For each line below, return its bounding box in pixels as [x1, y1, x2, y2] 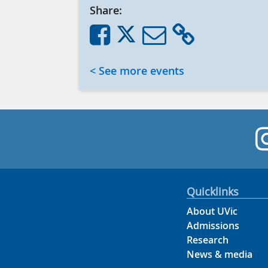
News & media [187, 247, 253, 261]
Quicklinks [187, 184, 239, 199]
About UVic [187, 204, 238, 218]
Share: [89, 2, 122, 17]
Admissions [187, 218, 240, 232]
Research [187, 233, 229, 246]
